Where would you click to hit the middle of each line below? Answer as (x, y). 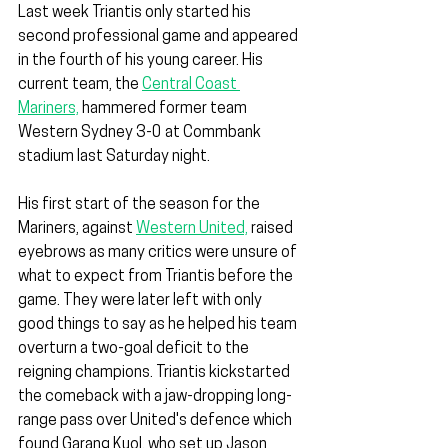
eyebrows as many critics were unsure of (159, 253)
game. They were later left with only (141, 301)
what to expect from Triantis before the (157, 277)
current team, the (80, 85)
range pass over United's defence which (156, 421)
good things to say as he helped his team (159, 325)
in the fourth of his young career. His (142, 61)
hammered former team (164, 109)
